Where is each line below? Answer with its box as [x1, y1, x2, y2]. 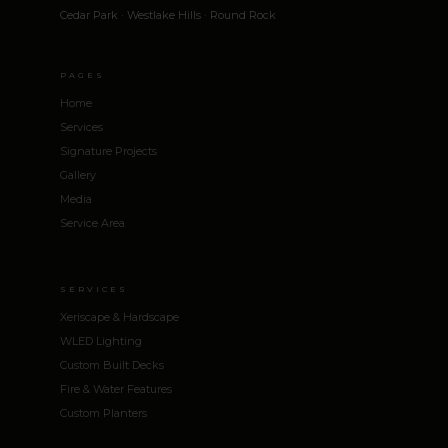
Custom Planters [60, 406, 147, 420]
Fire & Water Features [60, 382, 172, 396]
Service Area [60, 216, 125, 230]
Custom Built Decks [60, 358, 164, 372]
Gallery [60, 168, 96, 182]
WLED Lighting [60, 334, 142, 348]
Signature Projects [60, 144, 157, 158]
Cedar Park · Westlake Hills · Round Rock [60, 8, 276, 22]
